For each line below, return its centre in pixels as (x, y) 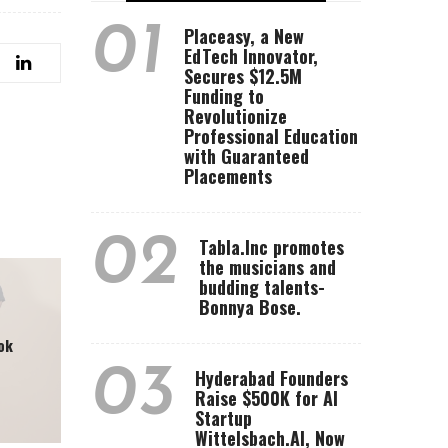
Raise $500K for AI (266, 398)
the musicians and (267, 267)
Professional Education (271, 136)
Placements (228, 176)
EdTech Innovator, (251, 56)
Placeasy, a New (244, 36)
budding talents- (262, 287)
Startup (223, 418)
